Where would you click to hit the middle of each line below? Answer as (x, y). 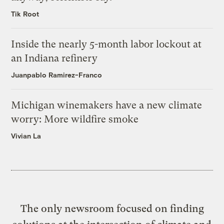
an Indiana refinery (54, 58)
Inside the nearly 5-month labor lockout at (106, 44)
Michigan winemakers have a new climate (107, 105)
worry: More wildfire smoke (75, 119)
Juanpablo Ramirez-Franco (57, 74)
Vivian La (26, 135)
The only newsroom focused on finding (112, 208)
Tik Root (25, 13)
